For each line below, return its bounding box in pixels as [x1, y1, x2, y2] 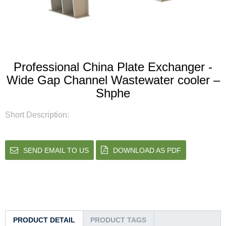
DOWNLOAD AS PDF [113, 146, 181, 154]
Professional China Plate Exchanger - [14, 60, 212, 74]
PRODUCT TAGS [90, 216, 146, 224]
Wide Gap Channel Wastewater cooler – [6, 73, 220, 87]
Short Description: [5, 110, 69, 119]
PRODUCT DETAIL [13, 216, 75, 224]
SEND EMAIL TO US [23, 146, 89, 154]
